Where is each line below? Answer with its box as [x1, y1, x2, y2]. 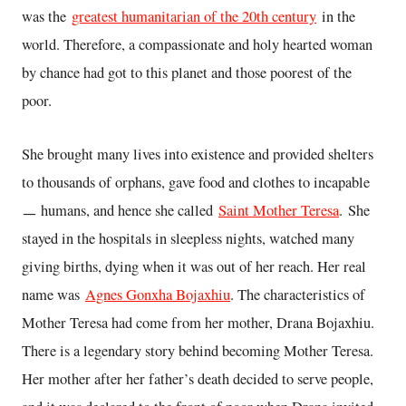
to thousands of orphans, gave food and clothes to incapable [22, 171, 370, 192]
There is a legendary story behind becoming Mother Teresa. [22, 340, 373, 361]
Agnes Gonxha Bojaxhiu [85, 284, 230, 304]
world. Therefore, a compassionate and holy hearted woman [22, 34, 372, 54]
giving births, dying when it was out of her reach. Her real [22, 256, 366, 276]
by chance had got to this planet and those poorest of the [22, 62, 352, 82]
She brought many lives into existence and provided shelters [22, 143, 373, 164]
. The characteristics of [230, 284, 365, 304]
